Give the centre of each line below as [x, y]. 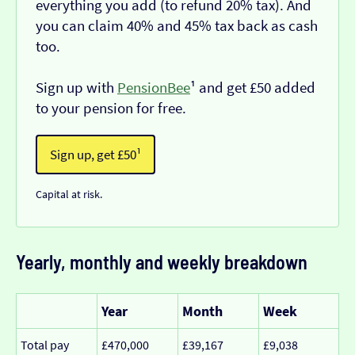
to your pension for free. [111, 108]
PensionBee [154, 87]
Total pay [45, 344]
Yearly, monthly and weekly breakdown [162, 261]
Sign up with [76, 87]
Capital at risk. [69, 194]
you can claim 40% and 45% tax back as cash [177, 25]
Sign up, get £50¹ [95, 154]
